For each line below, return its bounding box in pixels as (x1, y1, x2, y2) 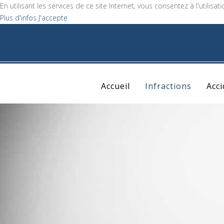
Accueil (101, 80, 130, 91)
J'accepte (38, 13, 67, 22)
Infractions (145, 80, 191, 91)
